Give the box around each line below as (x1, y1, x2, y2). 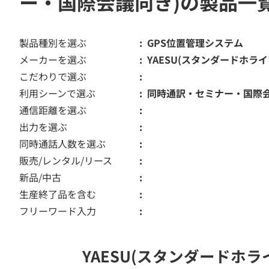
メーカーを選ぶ (19, 52, 86, 67)
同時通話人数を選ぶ (19, 136, 106, 151)
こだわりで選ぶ (19, 69, 86, 83)
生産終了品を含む (19, 187, 96, 201)
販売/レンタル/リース (19, 153, 112, 168)
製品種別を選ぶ (19, 35, 86, 50)
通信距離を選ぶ (19, 103, 86, 117)
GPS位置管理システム (147, 35, 243, 50)
